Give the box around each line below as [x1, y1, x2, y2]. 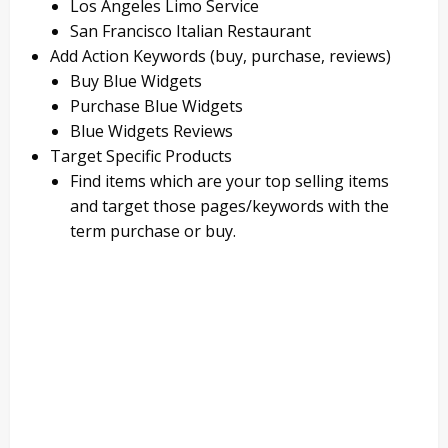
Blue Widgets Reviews [70, 120, 233, 143]
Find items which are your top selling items [70, 170, 389, 193]
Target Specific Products [50, 145, 232, 168]
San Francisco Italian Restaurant [70, 20, 311, 43]
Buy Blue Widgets [70, 70, 202, 93]
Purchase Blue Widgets [70, 95, 243, 118]
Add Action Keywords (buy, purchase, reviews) [50, 45, 391, 68]
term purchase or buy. [70, 220, 236, 243]
